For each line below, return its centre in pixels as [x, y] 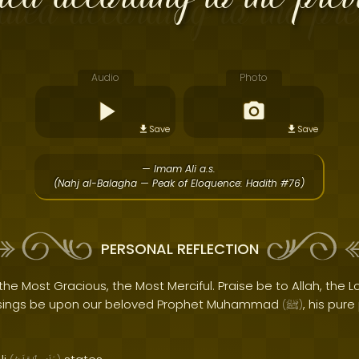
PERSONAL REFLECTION [179, 248]
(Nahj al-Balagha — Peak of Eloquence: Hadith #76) [179, 183]
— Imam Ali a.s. [179, 169]
